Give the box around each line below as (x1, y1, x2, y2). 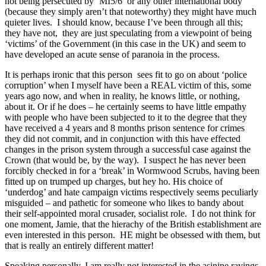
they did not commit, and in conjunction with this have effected (5, 134, 240, 144)
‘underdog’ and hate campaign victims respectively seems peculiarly (5, 187, 258, 198)
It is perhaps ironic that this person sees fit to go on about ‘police (5, 69, 247, 80)
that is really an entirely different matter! (5, 240, 154, 251)
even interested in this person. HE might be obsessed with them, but (5, 230, 260, 240)
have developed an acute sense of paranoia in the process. (5, 49, 220, 60)
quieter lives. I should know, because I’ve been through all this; (5, 17, 245, 28)
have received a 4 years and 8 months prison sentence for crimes (5, 123, 245, 134)
